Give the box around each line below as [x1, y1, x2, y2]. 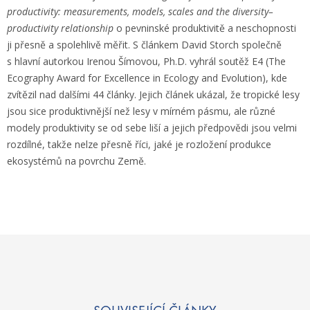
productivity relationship [7, 21, 113, 35]
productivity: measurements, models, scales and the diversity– [7, 4, 273, 18]
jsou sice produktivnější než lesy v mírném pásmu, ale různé [7, 104, 275, 118]
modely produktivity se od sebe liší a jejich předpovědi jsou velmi [7, 120, 297, 134]
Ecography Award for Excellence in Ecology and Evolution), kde [7, 71, 287, 84]
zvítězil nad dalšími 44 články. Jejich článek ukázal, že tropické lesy [7, 87, 300, 101]
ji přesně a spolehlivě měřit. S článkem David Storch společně [7, 37, 282, 51]
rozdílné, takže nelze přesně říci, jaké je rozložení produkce [7, 137, 271, 151]
